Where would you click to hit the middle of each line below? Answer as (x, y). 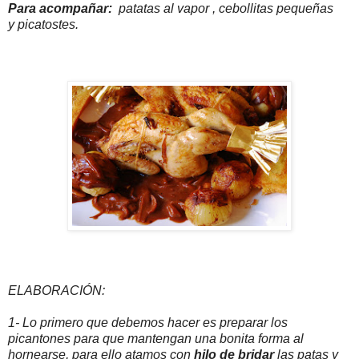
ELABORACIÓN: (56, 291)
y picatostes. (43, 25)
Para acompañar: (60, 9)
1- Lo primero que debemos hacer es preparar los (148, 323)
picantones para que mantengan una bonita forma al (156, 339)
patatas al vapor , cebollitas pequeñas (223, 9)
